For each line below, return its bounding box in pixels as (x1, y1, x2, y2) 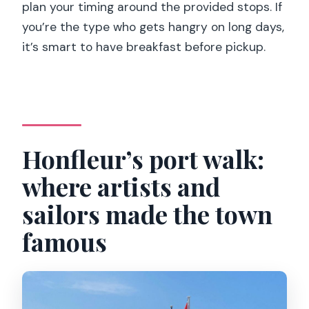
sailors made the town (22, 197, 273, 231)
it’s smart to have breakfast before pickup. (22, 39, 266, 54)
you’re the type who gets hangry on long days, (22, 19, 285, 34)
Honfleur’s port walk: (22, 142, 265, 176)
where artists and (22, 170, 221, 203)
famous (22, 225, 108, 259)
